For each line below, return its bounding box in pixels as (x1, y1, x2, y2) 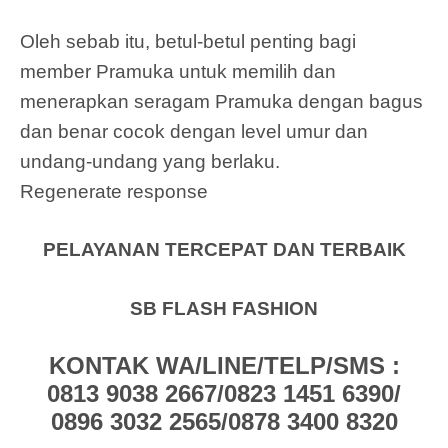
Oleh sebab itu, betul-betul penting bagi (20, 30, 356, 52)
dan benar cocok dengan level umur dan (20, 120, 368, 142)
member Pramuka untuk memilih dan (20, 60, 336, 82)
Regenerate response (20, 180, 208, 202)
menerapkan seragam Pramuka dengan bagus (20, 90, 423, 112)
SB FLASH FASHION (130, 297, 318, 319)
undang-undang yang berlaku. (20, 150, 280, 172)
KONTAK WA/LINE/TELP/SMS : (48, 352, 400, 380)
